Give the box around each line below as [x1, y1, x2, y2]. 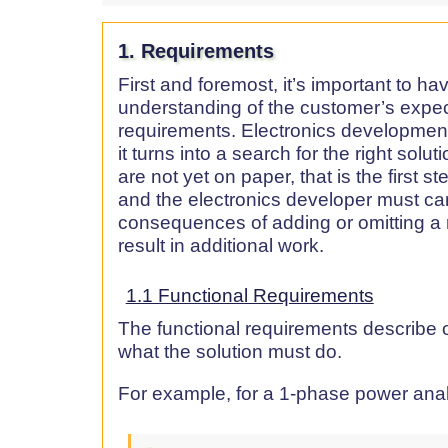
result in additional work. [118, 235, 324, 257]
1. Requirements [118, 40, 274, 63]
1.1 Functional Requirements [125, 285, 374, 307]
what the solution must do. [118, 341, 342, 363]
